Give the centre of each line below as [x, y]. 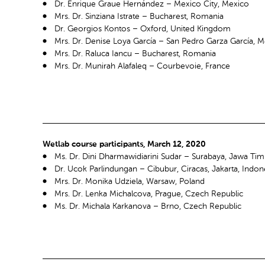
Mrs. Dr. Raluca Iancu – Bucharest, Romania [135, 54]
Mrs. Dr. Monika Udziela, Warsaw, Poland [130, 181]
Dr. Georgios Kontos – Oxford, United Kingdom [143, 29]
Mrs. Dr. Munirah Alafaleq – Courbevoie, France [142, 67]
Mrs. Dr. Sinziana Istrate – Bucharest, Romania [139, 17]
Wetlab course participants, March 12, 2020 [124, 144]
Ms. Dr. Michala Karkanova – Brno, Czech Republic [148, 206]
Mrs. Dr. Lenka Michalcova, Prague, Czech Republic [149, 194]
